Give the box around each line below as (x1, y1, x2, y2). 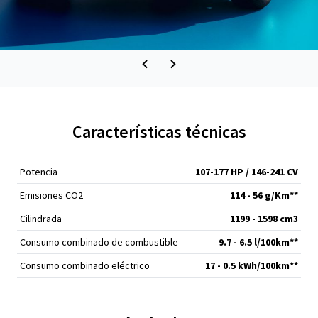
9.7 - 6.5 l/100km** (219, 236, 298, 248)
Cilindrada (20, 212, 62, 225)
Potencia (20, 165, 57, 178)
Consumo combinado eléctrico (20, 259, 150, 272)
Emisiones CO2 (20, 189, 83, 202)
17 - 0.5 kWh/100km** (205, 259, 298, 272)
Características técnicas (72, 121, 246, 143)
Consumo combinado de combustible (20, 236, 178, 248)
